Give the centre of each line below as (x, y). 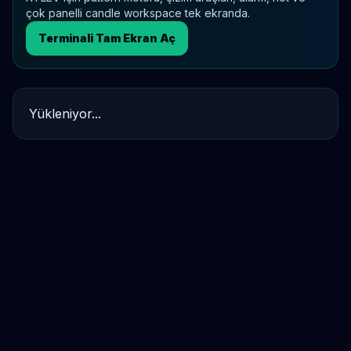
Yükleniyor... (65, 114)
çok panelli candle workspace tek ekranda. (138, 13)
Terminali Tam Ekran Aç (107, 38)
